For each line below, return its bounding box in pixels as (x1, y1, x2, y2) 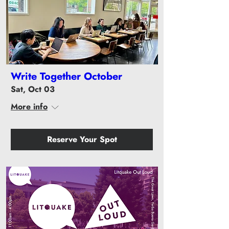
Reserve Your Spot (47, 133, 117, 146)
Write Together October (11, 69, 122, 84)
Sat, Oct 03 (11, 83, 55, 96)
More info (11, 101, 48, 113)
